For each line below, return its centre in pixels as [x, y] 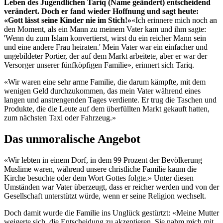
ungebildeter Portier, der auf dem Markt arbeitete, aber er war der [106, 56]
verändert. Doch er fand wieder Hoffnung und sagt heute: [101, 11]
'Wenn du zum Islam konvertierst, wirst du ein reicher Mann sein [105, 38]
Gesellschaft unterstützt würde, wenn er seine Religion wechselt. [105, 196]
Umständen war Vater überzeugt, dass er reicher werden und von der [111, 187]
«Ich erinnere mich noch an [174, 20]
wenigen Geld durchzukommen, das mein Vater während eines [102, 91]
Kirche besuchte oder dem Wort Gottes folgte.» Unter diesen [99, 178]
